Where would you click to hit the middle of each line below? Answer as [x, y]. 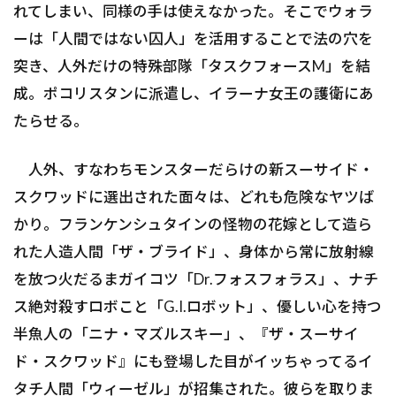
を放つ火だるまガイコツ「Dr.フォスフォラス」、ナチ [196, 278]
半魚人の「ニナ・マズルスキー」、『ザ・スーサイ [186, 333]
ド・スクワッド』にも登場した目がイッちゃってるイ [193, 361]
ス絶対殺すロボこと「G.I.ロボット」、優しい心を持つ [198, 306]
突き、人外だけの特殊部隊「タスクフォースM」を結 [192, 65]
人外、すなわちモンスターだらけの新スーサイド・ [194, 169]
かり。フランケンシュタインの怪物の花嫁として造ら [193, 224]
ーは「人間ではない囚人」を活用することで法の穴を [193, 38]
